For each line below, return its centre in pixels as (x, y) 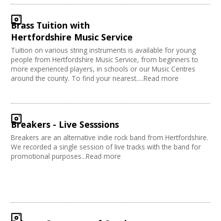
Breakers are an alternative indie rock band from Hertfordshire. (110, 137)
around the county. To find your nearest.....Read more (95, 78)
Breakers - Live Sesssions (65, 124)
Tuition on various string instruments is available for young (104, 50)
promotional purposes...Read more (66, 156)
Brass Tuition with (51, 25)
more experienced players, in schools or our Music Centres (103, 69)
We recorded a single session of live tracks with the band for (106, 147)
